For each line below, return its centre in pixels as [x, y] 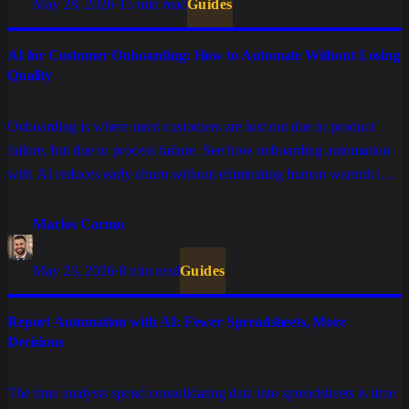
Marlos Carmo [79, 225]
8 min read [149, 271]
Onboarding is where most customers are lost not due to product [191, 127]
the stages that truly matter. [84, 198]
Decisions [36, 342]
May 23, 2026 [73, 271]
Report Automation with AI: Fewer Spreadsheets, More [177, 322]
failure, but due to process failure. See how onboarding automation [199, 151]
